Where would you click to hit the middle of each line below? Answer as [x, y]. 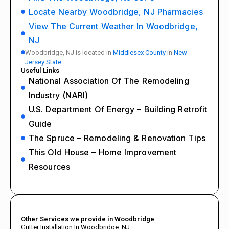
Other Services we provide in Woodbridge [88, 219]
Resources [49, 166]
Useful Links [40, 70]
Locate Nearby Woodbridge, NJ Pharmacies [116, 12]
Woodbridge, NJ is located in [69, 52]
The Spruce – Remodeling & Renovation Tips [117, 138]
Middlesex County [139, 52]
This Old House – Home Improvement [103, 152]
